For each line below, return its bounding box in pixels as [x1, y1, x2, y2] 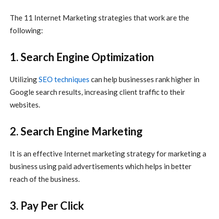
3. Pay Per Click [10, 199, 84, 213]
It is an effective [10, 149, 64, 158]
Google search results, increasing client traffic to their [10, 88, 185, 97]
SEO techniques [39, 75, 89, 84]
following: [10, 26, 43, 35]
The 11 [10, 13, 34, 22]
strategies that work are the [98, 13, 189, 22]
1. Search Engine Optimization [10, 50, 154, 64]
